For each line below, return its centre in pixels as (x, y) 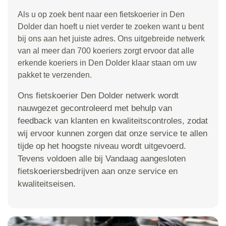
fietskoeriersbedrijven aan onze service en (98, 171)
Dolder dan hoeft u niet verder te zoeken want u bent (111, 26)
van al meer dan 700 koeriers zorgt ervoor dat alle (106, 50)
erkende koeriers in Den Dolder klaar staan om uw (107, 63)
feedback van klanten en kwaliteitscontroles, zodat (113, 121)
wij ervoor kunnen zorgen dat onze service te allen (112, 133)
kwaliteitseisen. (47, 184)
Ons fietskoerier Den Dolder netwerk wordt (98, 95)
